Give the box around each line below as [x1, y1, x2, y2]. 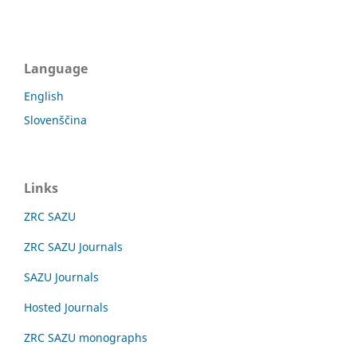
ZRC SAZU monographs [24, 330, 147, 346]
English [24, 88, 64, 104]
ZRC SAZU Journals [24, 239, 123, 255]
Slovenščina [24, 112, 87, 128]
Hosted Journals [24, 300, 108, 316]
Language [24, 60, 88, 78]
